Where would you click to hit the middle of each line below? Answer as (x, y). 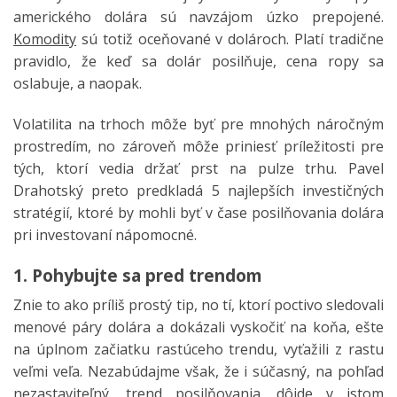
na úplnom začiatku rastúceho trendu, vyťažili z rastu (198, 350)
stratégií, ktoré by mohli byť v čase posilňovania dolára (198, 212)
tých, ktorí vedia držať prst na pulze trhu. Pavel (198, 168)
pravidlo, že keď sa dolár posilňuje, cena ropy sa (198, 62)
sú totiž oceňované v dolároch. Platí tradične (230, 39)
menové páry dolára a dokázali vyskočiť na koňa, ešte (198, 327)
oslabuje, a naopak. (78, 84)
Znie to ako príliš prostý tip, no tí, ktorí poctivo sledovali (198, 305)
